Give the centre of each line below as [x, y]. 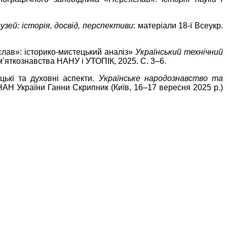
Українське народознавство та [161, 79]
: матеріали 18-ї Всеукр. [178, 26]
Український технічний [179, 52]
